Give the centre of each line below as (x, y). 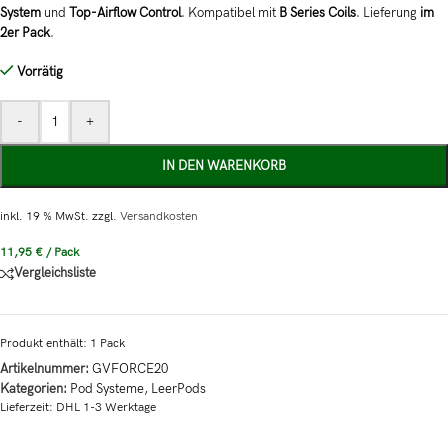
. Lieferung (388, 13)
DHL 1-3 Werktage (106, 408)
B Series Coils (317, 13)
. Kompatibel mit (230, 13)
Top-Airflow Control (125, 13)
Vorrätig (39, 72)
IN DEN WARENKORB (224, 166)
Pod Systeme (107, 389)
